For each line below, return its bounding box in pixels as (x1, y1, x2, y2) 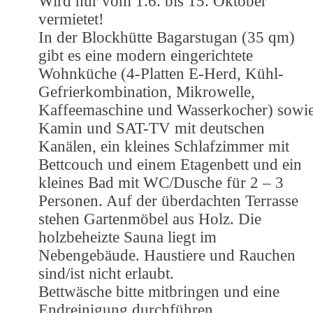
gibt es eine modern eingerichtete (38, 46, 253, 64)
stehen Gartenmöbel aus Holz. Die (38, 210, 261, 228)
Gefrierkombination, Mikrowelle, (38, 82, 255, 101)
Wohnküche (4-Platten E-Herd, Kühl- (38, 64, 284, 82)
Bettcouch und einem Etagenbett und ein (38, 155, 302, 173)
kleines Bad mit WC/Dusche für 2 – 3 (38, 173, 284, 191)
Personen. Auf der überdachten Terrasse (38, 191, 298, 210)
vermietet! (38, 10, 104, 28)
